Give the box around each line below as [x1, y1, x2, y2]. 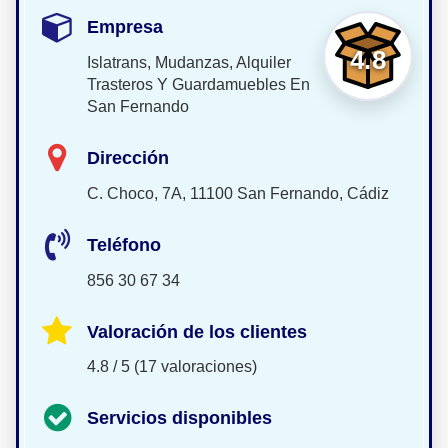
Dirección [87, 147, 169, 168]
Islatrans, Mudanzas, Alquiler [87, 53, 291, 71]
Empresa [87, 17, 163, 38]
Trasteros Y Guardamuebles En [87, 75, 310, 93]
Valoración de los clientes [87, 321, 307, 342]
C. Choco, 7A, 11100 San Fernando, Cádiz [87, 184, 389, 202]
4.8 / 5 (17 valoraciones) [87, 358, 257, 376]
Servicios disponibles [87, 408, 272, 429]
